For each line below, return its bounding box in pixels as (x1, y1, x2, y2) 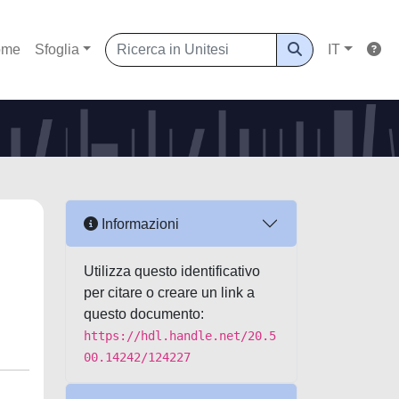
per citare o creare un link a (84, 285, 255, 300)
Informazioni (98, 216, 179, 232)
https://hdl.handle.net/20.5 (84, 329, 276, 343)
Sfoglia (34, 42, 79, 57)
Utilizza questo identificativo (84, 264, 260, 279)
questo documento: (84, 306, 204, 322)
